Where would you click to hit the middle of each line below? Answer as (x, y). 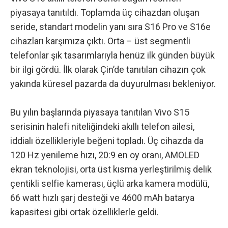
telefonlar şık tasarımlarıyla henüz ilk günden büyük (112, 55)
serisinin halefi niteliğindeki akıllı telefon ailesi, (102, 127)
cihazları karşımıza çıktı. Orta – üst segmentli (100, 41)
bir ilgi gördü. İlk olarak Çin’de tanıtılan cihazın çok (108, 70)
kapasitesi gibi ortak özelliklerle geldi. (84, 212)
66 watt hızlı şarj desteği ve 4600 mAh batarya (102, 198)
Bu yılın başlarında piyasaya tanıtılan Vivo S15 (100, 112)
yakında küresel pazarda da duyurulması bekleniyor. (113, 84)
